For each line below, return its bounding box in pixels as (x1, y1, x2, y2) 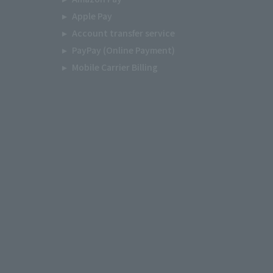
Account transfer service (71, 27, 175, 39)
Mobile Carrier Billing (71, 61, 158, 73)
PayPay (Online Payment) (71, 44, 175, 56)
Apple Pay (71, 10, 112, 22)
